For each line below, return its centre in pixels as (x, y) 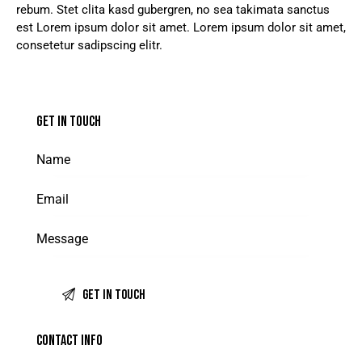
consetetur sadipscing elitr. (89, 46)
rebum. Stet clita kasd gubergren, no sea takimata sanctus (173, 10)
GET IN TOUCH (69, 122)
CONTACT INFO (69, 341)
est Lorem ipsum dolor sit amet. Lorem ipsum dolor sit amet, (181, 28)
